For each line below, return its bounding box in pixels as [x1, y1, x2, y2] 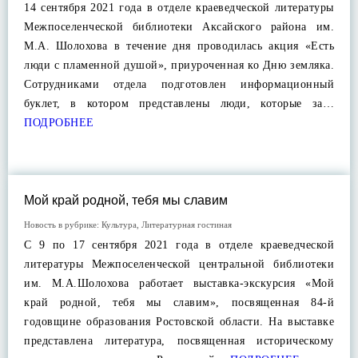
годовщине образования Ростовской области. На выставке [24, 316, 334, 328]
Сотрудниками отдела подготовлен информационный [24, 78, 334, 90]
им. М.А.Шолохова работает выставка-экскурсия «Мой [24, 277, 334, 289]
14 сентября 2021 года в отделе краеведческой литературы [24, 2, 334, 14]
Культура [101, 220, 137, 229]
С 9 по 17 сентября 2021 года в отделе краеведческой [24, 239, 334, 251]
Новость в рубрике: [24, 220, 101, 229]
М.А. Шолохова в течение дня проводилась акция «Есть [24, 40, 334, 52]
